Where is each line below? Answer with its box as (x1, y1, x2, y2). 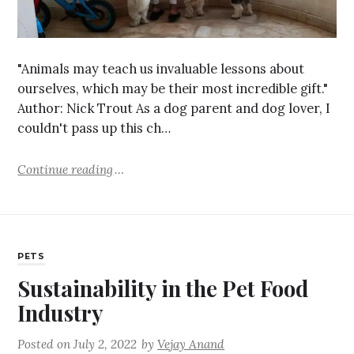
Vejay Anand (157, 337, 225, 352)
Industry (17, 298, 104, 328)
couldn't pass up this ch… (17, 120, 171, 137)
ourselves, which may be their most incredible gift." (17, 81, 329, 97)
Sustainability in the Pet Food (17, 273, 309, 303)
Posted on (17, 337, 74, 352)
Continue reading (17, 161, 114, 177)
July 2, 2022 (73, 337, 137, 352)
